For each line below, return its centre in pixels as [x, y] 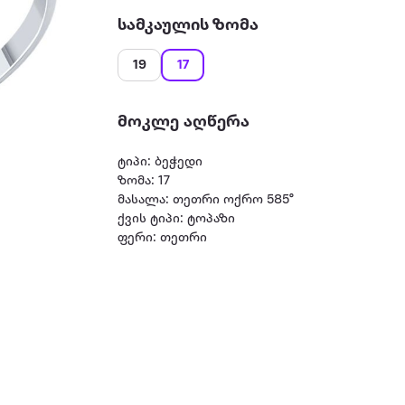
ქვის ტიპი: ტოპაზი [177, 219]
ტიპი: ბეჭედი [160, 162]
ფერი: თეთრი [163, 238]
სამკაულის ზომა [188, 25]
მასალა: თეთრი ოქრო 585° [206, 200]
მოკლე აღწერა [184, 122]
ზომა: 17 [144, 181]
